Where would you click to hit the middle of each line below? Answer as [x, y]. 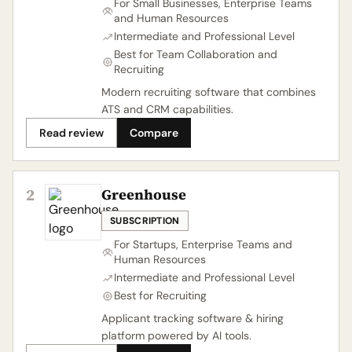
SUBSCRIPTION [145, 221]
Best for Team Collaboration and [196, 54]
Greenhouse [144, 194]
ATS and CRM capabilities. [167, 109]
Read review [71, 133]
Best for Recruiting [160, 295]
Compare [154, 133]
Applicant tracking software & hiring [192, 318]
